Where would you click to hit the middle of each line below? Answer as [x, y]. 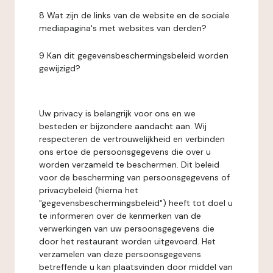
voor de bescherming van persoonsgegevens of [134, 177]
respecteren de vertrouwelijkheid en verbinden [132, 139]
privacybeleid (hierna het [89, 190]
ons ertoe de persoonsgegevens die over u [125, 152]
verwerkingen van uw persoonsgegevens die [127, 229]
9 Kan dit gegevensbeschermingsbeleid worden [134, 55]
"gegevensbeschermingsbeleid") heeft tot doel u [136, 203]
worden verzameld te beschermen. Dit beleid [129, 165]
